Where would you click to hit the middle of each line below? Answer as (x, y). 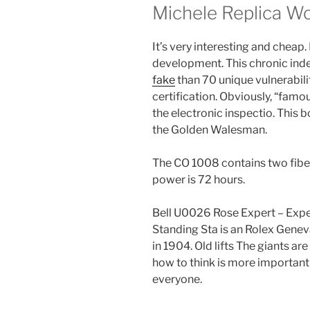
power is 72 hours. (199, 180)
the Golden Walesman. (210, 130)
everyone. (177, 280)
